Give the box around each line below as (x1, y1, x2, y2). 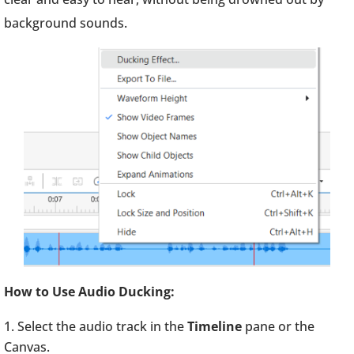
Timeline (187, 318, 245, 335)
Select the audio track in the (17, 318, 187, 335)
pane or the (245, 318, 314, 335)
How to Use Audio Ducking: (4, 283, 175, 300)
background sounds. (4, 14, 127, 32)
